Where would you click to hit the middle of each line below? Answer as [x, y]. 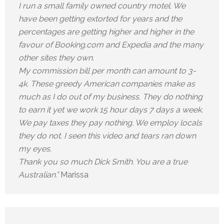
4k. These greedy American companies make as [107, 84]
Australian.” [39, 175]
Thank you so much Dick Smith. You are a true [103, 162]
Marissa [74, 175]
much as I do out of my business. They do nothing [110, 97]
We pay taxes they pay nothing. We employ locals [110, 123]
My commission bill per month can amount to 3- [107, 71]
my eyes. [35, 149]
